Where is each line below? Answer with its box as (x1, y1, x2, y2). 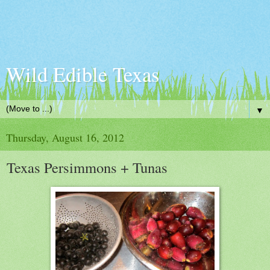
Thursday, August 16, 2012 (6, 130, 124, 145)
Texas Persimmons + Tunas (7, 157, 168, 177)
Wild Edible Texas (6, 60, 159, 88)
